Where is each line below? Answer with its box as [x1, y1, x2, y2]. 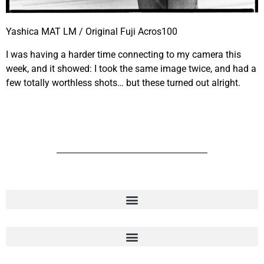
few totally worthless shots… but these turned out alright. [6, 77, 243, 88]
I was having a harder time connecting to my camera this [6, 48, 241, 60]
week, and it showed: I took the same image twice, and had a [6, 62, 256, 74]
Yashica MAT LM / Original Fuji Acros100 [6, 26, 177, 38]
